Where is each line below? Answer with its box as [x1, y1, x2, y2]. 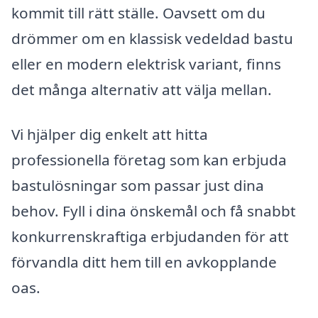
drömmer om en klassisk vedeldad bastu [11, 28, 293, 48]
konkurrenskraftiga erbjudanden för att [11, 226, 289, 247]
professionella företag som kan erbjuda [11, 150, 287, 170]
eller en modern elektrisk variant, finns [11, 53, 281, 74]
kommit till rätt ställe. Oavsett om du [11, 2, 265, 23]
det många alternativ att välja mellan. [11, 79, 272, 99]
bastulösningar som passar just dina [11, 175, 264, 196]
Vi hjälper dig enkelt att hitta [11, 124, 208, 145]
